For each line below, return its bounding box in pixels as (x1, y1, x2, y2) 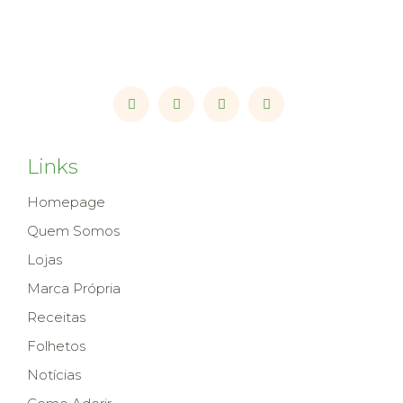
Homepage (27, 193, 105, 210)
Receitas (27, 309, 85, 326)
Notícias (27, 366, 81, 383)
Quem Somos (27, 222, 120, 239)
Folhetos (27, 337, 85, 354)
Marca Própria (27, 280, 121, 297)
